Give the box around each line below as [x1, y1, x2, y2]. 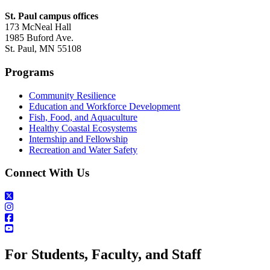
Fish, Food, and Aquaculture [29, 111, 137, 122]
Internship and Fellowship [29, 133, 128, 144]
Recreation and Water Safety [29, 144, 137, 155]
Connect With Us [5, 166, 89, 180]
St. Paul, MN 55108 [5, 43, 81, 54]
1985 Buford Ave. [5, 33, 74, 43]
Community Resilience [29, 90, 116, 101]
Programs [5, 65, 54, 78]
